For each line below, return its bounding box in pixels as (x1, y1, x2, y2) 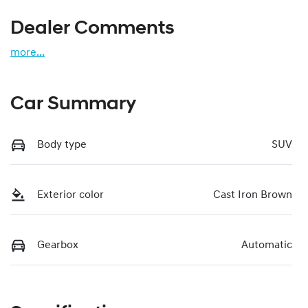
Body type (37, 139, 87, 151)
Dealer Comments (10, 19, 175, 38)
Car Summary (10, 94, 136, 114)
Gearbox (37, 239, 78, 251)
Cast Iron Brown (213, 189, 292, 201)
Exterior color (37, 189, 104, 201)
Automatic (241, 239, 292, 251)
